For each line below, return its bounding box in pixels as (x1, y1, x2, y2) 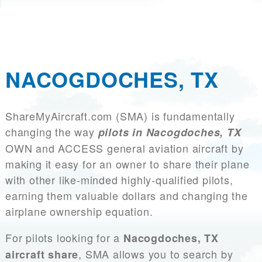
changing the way (5, 124, 98, 140)
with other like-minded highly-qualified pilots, (5, 172, 233, 188)
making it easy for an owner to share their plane (5, 156, 250, 172)
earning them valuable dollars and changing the (5, 188, 248, 204)
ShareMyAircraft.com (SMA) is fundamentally (5, 108, 235, 124)
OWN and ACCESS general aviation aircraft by (5, 140, 244, 156)
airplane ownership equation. (5, 204, 157, 219)
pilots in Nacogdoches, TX (98, 125, 242, 140)
